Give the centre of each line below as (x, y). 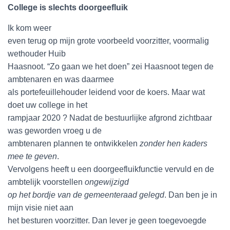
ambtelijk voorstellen (46, 182)
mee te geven (32, 156)
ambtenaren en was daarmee (61, 79)
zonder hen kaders (174, 143)
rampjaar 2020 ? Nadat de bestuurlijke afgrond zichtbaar (110, 118)
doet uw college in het (47, 105)
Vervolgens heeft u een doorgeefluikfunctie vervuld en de (111, 169)
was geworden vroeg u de (55, 131)
